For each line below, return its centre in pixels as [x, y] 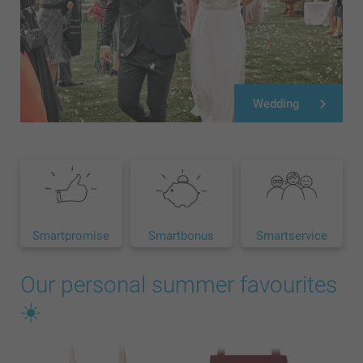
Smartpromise [71, 236]
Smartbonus [181, 236]
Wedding [276, 103]
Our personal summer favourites [179, 285]
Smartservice [291, 236]
